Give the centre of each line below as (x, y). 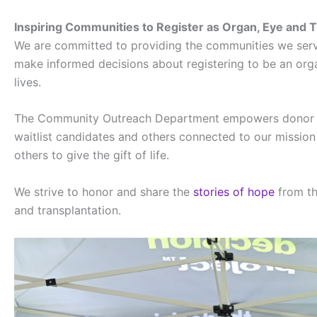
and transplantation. (68, 210)
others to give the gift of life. (92, 155)
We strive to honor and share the (104, 191)
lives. (28, 82)
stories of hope (234, 191)
